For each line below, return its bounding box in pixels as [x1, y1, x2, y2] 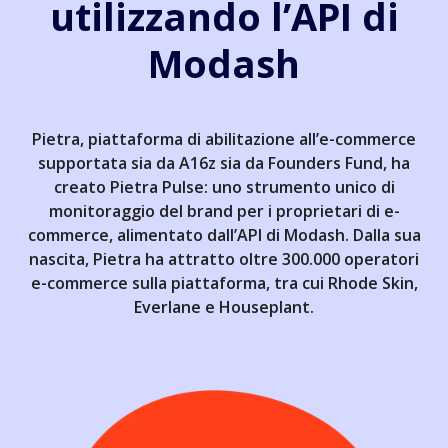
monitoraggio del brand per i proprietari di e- [48, 200, 400, 223]
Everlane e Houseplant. [134, 296, 314, 319]
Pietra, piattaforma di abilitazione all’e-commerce [32, 128, 416, 151]
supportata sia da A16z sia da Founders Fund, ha [38, 152, 410, 175]
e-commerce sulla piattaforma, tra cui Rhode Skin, [30, 272, 418, 295]
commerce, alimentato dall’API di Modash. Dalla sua [27, 224, 421, 247]
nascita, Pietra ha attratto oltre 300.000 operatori [29, 248, 419, 271]
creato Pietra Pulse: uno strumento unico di [53, 176, 395, 199]
